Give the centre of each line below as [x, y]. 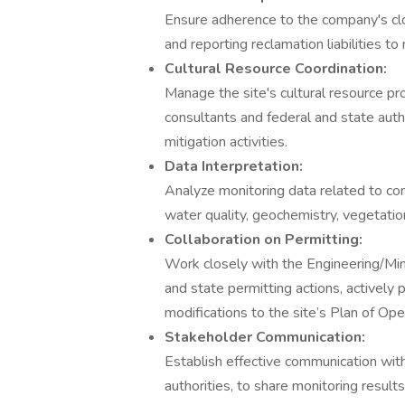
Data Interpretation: [234, 166]
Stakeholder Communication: [265, 337]
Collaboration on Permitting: [264, 240]
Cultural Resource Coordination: [276, 69]
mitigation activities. [226, 142]
